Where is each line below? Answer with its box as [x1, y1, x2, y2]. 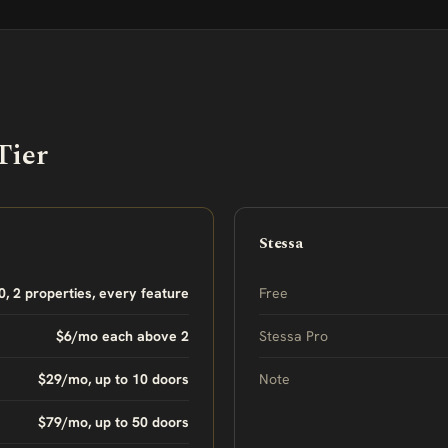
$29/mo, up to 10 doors [38, 370, 189, 388]
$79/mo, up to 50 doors [38, 413, 189, 431]
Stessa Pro [259, 327, 328, 345]
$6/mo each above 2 [56, 327, 189, 345]
